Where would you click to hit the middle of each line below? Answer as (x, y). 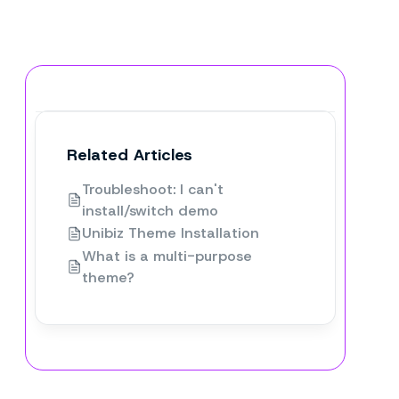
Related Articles (130, 155)
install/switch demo (150, 210)
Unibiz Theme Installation (171, 233)
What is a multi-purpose (167, 256)
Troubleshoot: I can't (153, 189)
